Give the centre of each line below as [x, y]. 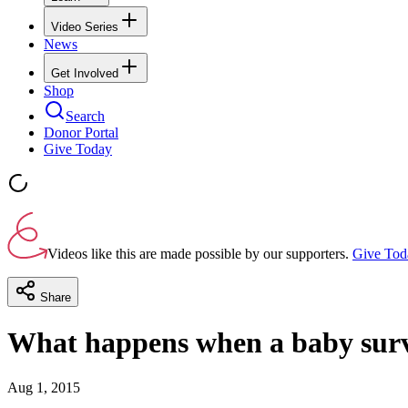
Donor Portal [81, 132]
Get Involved [85, 73]
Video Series [85, 26]
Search [85, 116]
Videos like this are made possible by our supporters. [198, 253]
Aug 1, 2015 [44, 387]
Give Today [78, 148]
